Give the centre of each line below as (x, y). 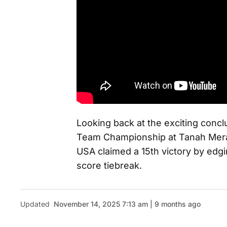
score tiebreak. (109, 165)
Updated (35, 204)
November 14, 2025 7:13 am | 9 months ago (127, 204)
